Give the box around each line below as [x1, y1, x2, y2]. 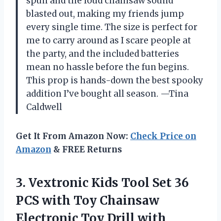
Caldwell [26, 101, 62, 112]
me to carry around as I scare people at [26, 35, 191, 46]
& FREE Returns [51, 144, 122, 155]
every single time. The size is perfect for [26, 21, 197, 33]
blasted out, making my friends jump [26, 8, 184, 19]
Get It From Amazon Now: [16, 130, 130, 142]
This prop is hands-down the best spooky [26, 74, 203, 86]
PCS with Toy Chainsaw [16, 192, 159, 208]
